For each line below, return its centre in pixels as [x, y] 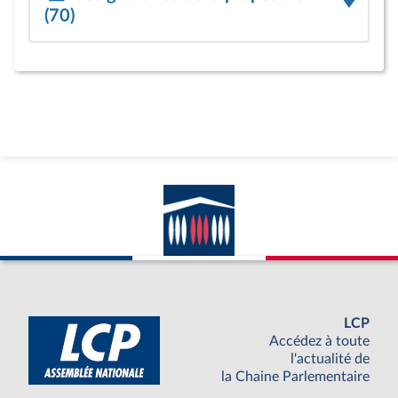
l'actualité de [330, 358]
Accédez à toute [319, 341]
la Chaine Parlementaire [295, 376]
